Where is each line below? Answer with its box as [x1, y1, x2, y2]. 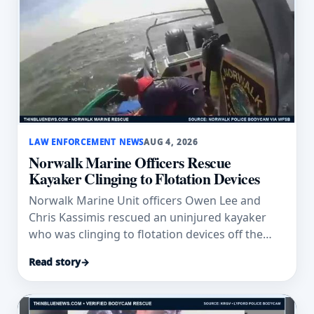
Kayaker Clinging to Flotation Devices [29, 167, 260, 189]
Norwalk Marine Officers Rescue [29, 151, 231, 173]
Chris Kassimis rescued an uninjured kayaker [29, 210, 266, 226]
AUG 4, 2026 [144, 136, 199, 147]
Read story [29, 254, 81, 268]
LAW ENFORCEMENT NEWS [29, 136, 144, 147]
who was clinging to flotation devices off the [29, 226, 263, 243]
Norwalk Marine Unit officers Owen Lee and [29, 193, 261, 209]
